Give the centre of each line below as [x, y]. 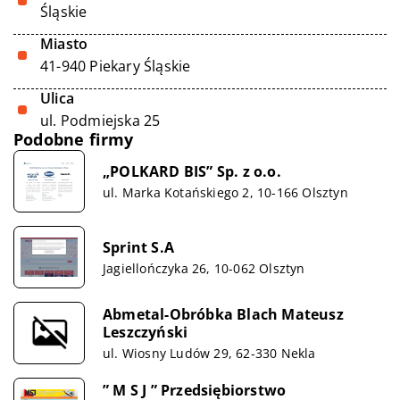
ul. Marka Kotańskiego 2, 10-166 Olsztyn [225, 192]
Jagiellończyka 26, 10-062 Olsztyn [204, 268]
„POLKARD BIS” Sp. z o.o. [192, 171]
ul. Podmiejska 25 [100, 121]
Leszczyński [146, 332]
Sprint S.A [138, 247]
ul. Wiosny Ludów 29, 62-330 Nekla [209, 353]
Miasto [64, 44]
